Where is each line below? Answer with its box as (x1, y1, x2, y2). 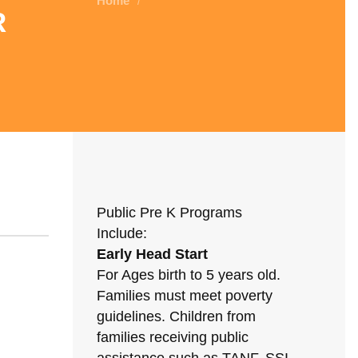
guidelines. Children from (97, 308, 256, 324)
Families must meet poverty (97, 288, 272, 304)
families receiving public (97, 329, 249, 345)
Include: (97, 225, 147, 241)
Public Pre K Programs (97, 205, 242, 221)
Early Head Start (97, 246, 208, 262)
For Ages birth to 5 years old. (97, 267, 280, 283)
